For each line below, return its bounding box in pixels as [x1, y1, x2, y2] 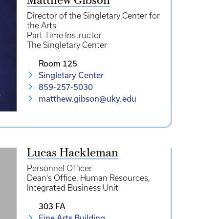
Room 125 [38, 59, 77, 68]
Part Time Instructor [26, 31, 102, 40]
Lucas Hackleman [26, 148, 118, 159]
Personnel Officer [26, 164, 92, 173]
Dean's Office [26, 174, 76, 182]
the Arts [26, 21, 56, 30]
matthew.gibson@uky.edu [38, 94, 136, 103]
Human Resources [80, 174, 148, 182]
